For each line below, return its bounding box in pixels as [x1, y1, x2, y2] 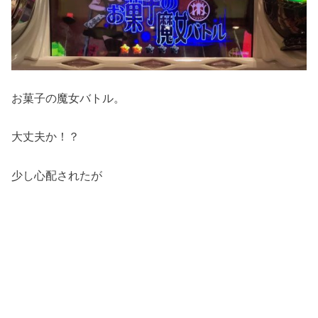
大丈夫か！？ [11, 130, 80, 143]
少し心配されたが [11, 168, 103, 182]
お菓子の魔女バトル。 [11, 91, 126, 104]
